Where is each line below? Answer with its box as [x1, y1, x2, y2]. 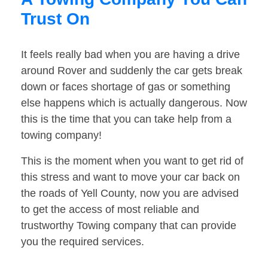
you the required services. [21, 236, 144, 248]
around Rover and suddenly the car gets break [21, 65, 242, 77]
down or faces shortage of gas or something [21, 81, 230, 93]
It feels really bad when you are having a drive [21, 48, 240, 61]
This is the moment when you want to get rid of [21, 155, 243, 167]
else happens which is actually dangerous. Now [21, 97, 247, 109]
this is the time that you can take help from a [21, 113, 232, 126]
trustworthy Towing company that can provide [21, 220, 236, 232]
